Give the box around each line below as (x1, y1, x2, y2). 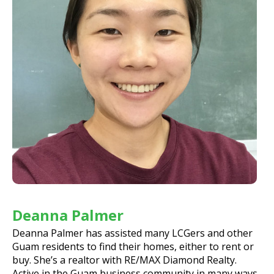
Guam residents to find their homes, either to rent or (12, 239, 254, 253)
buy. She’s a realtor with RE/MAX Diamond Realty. (12, 253, 237, 267)
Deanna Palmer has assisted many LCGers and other (12, 226, 253, 240)
